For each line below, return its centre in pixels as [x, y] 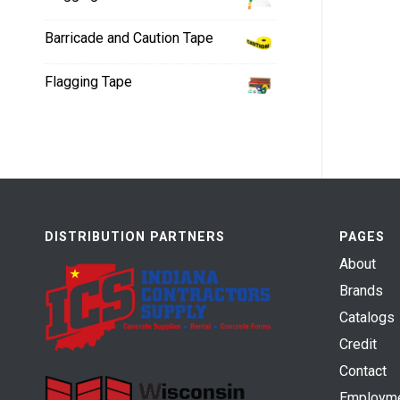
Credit [358, 345]
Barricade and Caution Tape [129, 38]
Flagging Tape [88, 82]
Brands [361, 291]
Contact [362, 371]
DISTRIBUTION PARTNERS [135, 237]
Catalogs [367, 318]
